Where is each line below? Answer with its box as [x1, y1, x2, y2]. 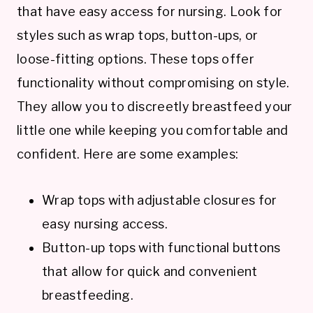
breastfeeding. [42, 287, 134, 303]
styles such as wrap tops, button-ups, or [17, 27, 259, 43]
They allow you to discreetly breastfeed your [17, 99, 293, 114]
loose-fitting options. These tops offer [17, 51, 255, 66]
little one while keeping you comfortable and [17, 122, 289, 138]
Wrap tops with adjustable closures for [42, 192, 277, 208]
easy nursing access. [42, 216, 168, 231]
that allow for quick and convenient [42, 263, 258, 279]
